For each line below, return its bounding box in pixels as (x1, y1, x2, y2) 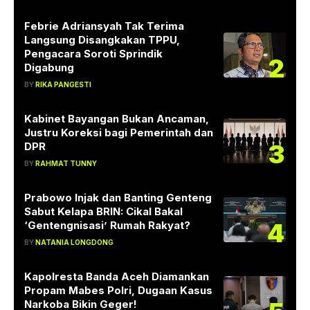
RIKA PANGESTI (35, 80, 91, 89)
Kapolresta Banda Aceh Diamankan (24, 270, 209, 284)
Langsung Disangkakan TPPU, (24, 33, 180, 47)
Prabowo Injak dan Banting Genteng (24, 191, 212, 205)
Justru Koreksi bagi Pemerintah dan (24, 126, 213, 140)
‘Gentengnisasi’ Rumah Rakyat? (24, 219, 190, 232)
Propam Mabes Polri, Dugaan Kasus (24, 284, 212, 298)
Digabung (24, 61, 74, 75)
